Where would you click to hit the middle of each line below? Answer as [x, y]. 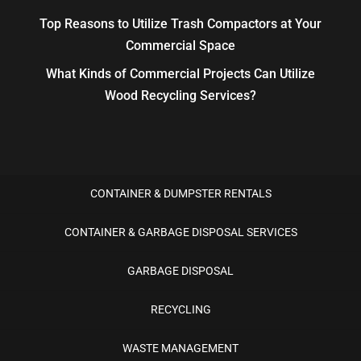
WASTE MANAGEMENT [180, 348]
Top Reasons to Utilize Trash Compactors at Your [180, 24]
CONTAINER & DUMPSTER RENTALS [180, 193]
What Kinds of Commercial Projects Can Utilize [180, 74]
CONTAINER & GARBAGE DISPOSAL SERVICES [180, 232]
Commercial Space [180, 46]
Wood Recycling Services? [180, 95]
